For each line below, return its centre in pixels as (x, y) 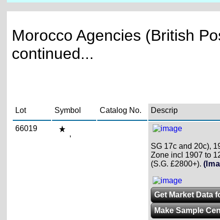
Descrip (164, 110)
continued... (53, 54)
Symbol (68, 110)
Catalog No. (120, 110)
